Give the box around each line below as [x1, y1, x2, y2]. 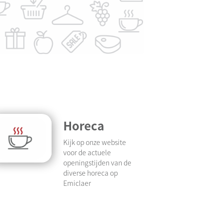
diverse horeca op [63, 167, 118, 178]
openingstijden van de [63, 157, 131, 167]
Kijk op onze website [63, 137, 126, 147]
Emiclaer [63, 178, 91, 188]
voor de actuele [63, 147, 111, 157]
